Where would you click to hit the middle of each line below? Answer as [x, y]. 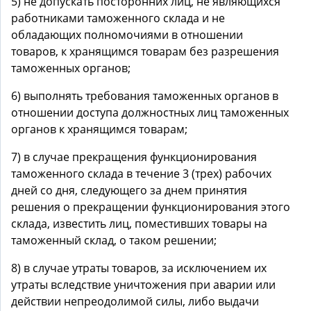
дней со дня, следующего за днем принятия [129, 190]
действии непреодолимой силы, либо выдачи [135, 301]
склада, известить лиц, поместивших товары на [139, 224]
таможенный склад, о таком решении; [114, 240]
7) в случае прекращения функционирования [134, 157]
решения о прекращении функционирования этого [151, 207]
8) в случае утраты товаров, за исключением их [139, 268]
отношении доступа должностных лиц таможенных [150, 112]
